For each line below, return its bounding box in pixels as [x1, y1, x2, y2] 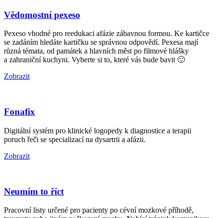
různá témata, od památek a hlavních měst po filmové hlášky [4, 47, 189, 55]
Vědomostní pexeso [4, 9, 80, 20]
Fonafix [4, 107, 35, 117]
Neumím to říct [4, 186, 64, 197]
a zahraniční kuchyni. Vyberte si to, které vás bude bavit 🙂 [4, 55, 185, 64]
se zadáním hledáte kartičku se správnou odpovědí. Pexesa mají [4, 38, 198, 47]
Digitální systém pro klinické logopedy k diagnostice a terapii [4, 126, 191, 135]
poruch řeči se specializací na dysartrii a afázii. [4, 135, 145, 144]
